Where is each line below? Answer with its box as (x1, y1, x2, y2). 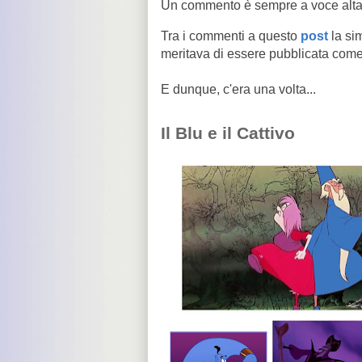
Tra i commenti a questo (161, 29, 301, 43)
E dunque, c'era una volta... (161, 82, 316, 96)
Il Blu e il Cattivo (161, 124, 295, 143)
